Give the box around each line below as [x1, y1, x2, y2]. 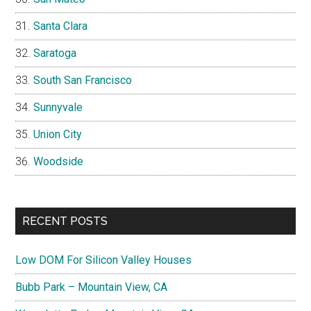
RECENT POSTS [22, 215, 108, 228]
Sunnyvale [33, 101, 83, 115]
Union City [33, 128, 83, 142]
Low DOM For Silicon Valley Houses [15, 253, 192, 267]
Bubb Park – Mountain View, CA [15, 280, 168, 294]
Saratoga [33, 47, 77, 60]
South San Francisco [33, 74, 133, 87]
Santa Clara [33, 19, 88, 33]
